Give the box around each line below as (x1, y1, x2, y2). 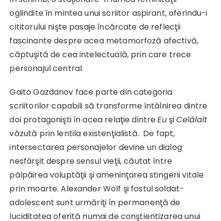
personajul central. (9, 62, 84, 74)
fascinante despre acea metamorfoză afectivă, (9, 35, 199, 46)
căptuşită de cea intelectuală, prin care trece (9, 48, 191, 60)
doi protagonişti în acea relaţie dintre (9, 113, 158, 125)
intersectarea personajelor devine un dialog (9, 141, 182, 153)
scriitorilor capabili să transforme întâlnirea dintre (9, 100, 208, 111)
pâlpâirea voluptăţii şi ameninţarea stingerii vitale (9, 169, 204, 181)
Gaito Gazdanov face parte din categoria (9, 86, 173, 98)
